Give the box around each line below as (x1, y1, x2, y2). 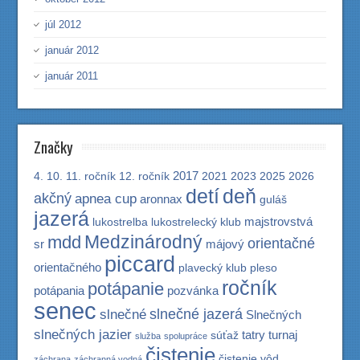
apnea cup (75, 191, 137, 207)
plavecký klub (178, 262, 247, 274)
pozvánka (167, 284, 219, 297)
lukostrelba (92, 216, 149, 228)
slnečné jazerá (149, 305, 243, 322)
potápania (34, 284, 85, 297)
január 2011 (45, 70, 99, 82)
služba (135, 331, 162, 341)
